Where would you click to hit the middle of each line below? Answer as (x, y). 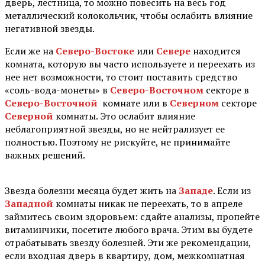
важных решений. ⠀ (51, 155)
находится (216, 51)
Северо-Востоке (95, 51)
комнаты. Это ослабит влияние (124, 116)
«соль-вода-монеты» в (57, 90)
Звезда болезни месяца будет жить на (92, 190)
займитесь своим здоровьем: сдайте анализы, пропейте (132, 216)
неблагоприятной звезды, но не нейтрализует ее (115, 129)
